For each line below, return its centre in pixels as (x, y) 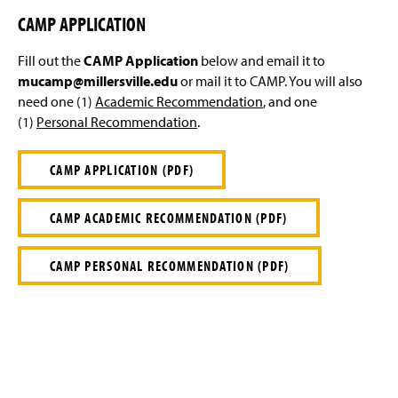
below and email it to (262, 60)
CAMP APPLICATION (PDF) (122, 169)
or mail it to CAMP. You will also (270, 80)
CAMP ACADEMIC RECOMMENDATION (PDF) (169, 217)
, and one (290, 101)
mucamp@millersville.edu (98, 80)
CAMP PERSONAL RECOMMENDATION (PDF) (170, 265)
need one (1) (56, 101)
